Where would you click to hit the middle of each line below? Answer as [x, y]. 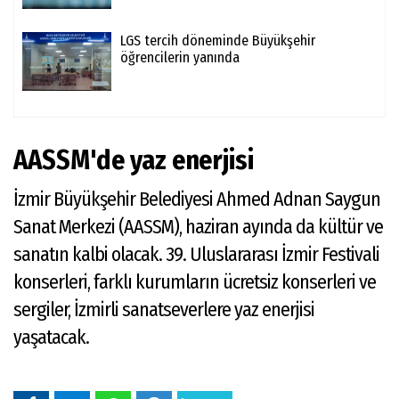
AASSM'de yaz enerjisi [134, 160]
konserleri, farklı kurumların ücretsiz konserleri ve [195, 281]
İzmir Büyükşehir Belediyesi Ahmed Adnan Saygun [197, 199]
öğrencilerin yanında [180, 57]
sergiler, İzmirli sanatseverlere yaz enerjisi [164, 309]
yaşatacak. [51, 337]
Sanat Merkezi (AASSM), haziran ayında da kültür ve [198, 226]
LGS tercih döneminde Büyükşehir [218, 40]
